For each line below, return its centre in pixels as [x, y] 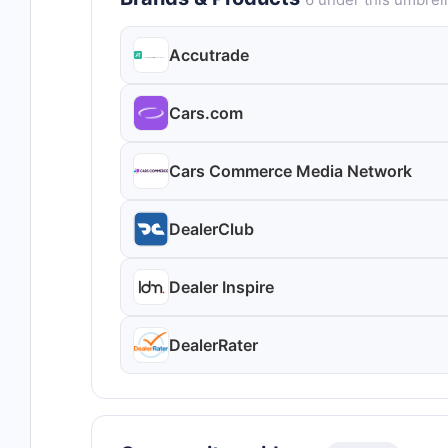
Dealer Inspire [221, 287]
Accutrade [209, 55]
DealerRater [213, 345]
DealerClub [211, 229]
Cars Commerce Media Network [290, 171]
